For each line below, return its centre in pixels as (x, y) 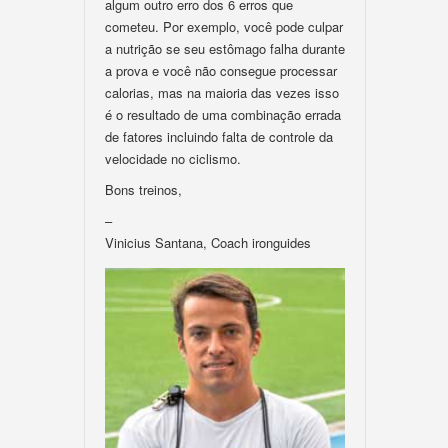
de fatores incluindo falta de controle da (219, 136)
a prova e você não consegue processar (221, 70)
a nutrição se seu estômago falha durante (225, 48)
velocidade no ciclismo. (173, 158)
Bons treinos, (143, 189)
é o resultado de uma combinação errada (223, 114)
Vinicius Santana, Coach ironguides (208, 242)
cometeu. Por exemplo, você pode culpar (224, 26)
